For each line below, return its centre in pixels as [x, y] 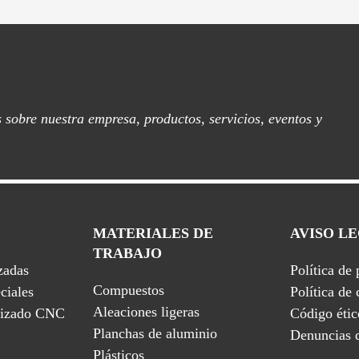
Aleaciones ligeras [146, 312]
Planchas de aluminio [155, 333]
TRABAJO [127, 253]
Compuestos [129, 290]
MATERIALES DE [153, 233]
